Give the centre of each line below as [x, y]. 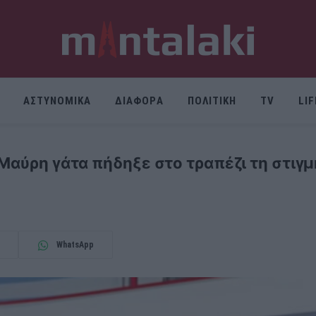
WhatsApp [75, 245]
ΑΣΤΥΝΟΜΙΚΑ [57, 101]
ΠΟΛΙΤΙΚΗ [212, 101]
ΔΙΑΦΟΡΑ [139, 101]
